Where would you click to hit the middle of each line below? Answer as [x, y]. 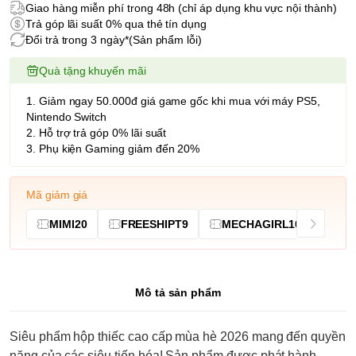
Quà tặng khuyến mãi [92, 70]
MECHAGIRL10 [261, 224]
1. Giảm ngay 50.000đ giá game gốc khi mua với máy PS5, [173, 101]
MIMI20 [68, 224]
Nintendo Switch [67, 116]
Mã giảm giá [57, 194]
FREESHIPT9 [155, 224]
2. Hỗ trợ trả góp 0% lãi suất [97, 132]
